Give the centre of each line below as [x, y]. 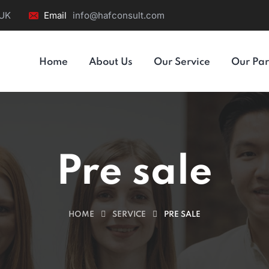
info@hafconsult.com [119, 15]
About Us [111, 62]
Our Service [182, 62]
